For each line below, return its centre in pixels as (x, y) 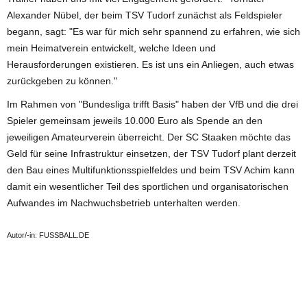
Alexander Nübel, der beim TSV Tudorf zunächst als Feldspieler (145, 15)
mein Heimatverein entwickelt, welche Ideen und (111, 48)
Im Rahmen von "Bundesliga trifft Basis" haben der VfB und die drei (152, 104)
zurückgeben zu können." (63, 81)
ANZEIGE (153, 272)
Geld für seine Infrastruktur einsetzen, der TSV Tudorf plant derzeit (151, 153)
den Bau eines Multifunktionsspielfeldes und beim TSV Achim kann (151, 170)
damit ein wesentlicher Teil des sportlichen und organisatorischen (148, 186)
